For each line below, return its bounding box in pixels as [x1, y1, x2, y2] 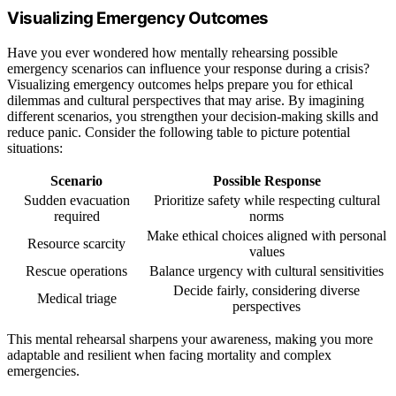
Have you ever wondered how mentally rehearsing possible [7, 44, 338, 60]
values [248, 243, 285, 259]
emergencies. [7, 362, 80, 378]
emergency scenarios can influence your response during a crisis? [7, 60, 369, 76]
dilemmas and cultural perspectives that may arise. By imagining [7, 92, 364, 108]
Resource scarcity [27, 235, 126, 251]
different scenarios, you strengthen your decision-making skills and [7, 108, 378, 124]
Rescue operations [26, 263, 127, 278]
